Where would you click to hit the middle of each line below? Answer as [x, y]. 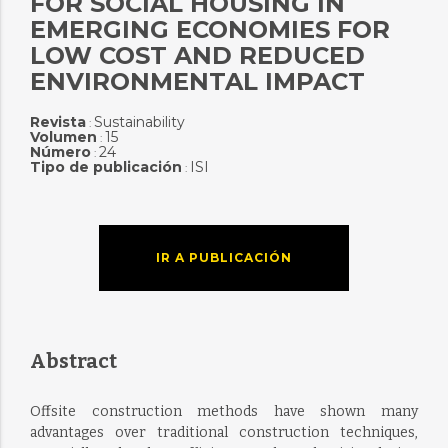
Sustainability [139, 122]
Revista [57, 122]
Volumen [63, 137]
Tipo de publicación [105, 167]
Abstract [73, 361]
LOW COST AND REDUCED [197, 55]
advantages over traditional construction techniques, [224, 432]
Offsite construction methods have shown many [224, 411]
